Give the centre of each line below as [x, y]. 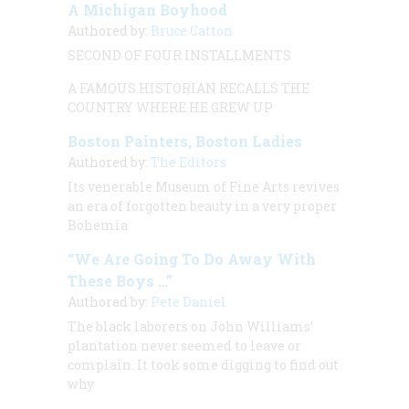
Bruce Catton [192, 30]
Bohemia [98, 225]
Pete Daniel [189, 301]
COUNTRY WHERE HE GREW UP [170, 107]
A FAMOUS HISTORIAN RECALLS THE [189, 88]
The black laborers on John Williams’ [190, 326]
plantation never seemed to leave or [184, 345]
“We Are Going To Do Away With [192, 258]
